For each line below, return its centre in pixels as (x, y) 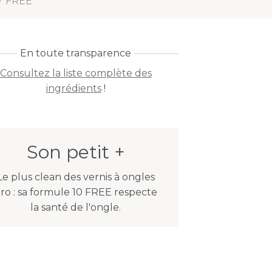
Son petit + (76, 152)
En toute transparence (76, 53)
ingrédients (73, 88)
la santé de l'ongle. (76, 207)
